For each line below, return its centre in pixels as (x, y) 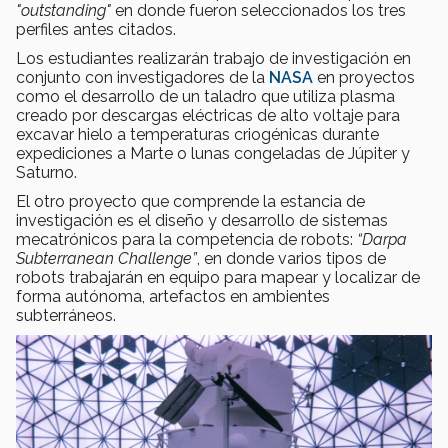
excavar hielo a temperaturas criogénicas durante (197, 135)
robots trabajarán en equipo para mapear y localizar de (218, 278)
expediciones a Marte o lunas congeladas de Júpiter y (213, 154)
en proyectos (364, 78)
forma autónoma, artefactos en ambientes (173, 297)
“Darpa (382, 240)
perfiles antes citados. (96, 30)
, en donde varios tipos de (291, 259)
